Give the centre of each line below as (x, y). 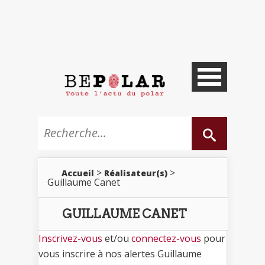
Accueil (78, 173)
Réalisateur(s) (136, 173)
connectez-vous (166, 238)
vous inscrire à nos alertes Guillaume (120, 253)
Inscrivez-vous (70, 238)
